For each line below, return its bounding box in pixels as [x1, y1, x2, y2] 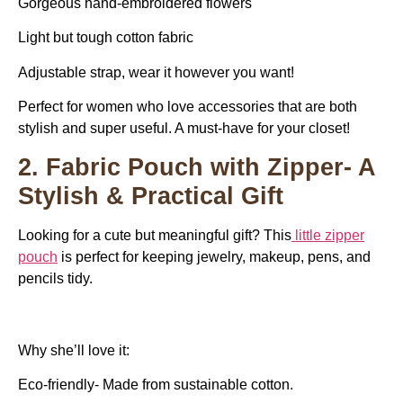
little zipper [295, 227, 364, 243]
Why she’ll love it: [18, 342, 130, 358]
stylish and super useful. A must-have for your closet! [18, 121, 350, 137]
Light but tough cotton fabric [18, 30, 193, 46]
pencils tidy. [18, 270, 93, 286]
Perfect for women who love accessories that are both [18, 99, 357, 115]
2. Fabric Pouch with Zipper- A [18, 152, 375, 181]
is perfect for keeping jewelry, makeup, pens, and [58, 248, 371, 264]
